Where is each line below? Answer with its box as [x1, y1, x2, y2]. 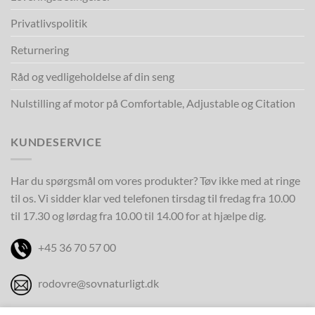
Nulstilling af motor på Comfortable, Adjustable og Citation [11, 96, 295, 110]
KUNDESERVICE [11, 134, 102, 148]
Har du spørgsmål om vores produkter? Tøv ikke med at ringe [11, 173, 300, 187]
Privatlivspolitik [11, 15, 87, 30]
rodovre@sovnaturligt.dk [38, 276, 159, 290]
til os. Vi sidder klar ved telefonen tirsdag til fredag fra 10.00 [11, 191, 295, 205]
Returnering [11, 42, 69, 56]
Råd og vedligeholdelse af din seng [11, 69, 174, 83]
